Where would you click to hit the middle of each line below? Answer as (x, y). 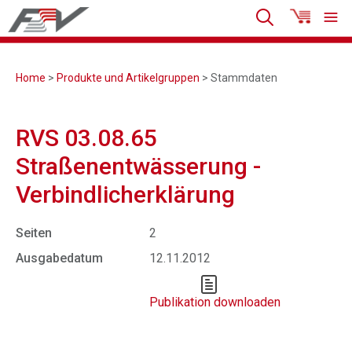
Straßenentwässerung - (138, 166)
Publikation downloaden (215, 302)
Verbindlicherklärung (125, 194)
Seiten (34, 233)
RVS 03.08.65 (86, 138)
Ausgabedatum (59, 258)
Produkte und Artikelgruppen (128, 78)
